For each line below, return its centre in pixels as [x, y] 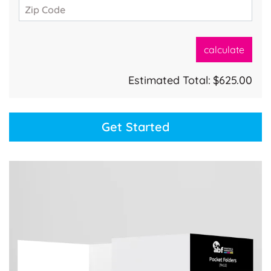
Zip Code [45, 10]
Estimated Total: [169, 80]
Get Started [135, 126]
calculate [224, 49]
